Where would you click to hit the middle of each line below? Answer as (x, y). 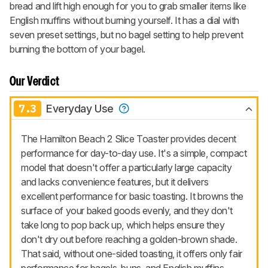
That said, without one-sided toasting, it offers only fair (132, 254)
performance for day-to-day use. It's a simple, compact (134, 153)
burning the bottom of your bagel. (77, 49)
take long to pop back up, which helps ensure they (123, 225)
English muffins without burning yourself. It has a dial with (125, 21)
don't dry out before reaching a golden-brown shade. (129, 240)
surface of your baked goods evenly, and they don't (127, 211)
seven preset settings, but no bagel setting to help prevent (127, 35)
